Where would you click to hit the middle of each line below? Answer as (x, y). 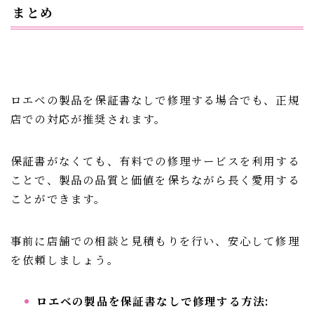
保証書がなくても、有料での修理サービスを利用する (155, 161)
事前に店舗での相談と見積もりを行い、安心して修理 (155, 241)
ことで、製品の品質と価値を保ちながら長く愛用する (155, 180)
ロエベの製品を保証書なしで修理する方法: (153, 301)
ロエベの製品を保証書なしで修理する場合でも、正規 (155, 100)
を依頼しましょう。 (65, 260)
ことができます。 (59, 199)
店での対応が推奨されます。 (89, 119)
